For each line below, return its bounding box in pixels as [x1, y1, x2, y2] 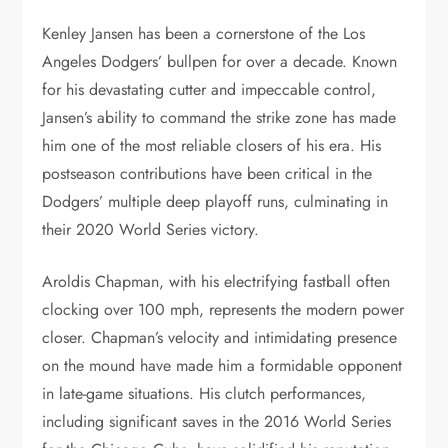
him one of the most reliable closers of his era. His [42, 133, 382, 157]
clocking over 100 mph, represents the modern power [42, 297, 405, 321]
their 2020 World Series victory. [42, 217, 260, 241]
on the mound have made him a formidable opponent [42, 353, 403, 377]
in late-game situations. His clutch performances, [42, 381, 367, 405]
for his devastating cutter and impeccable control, [42, 77, 377, 101]
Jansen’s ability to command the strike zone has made [42, 105, 397, 129]
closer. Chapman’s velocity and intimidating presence [42, 325, 398, 349]
